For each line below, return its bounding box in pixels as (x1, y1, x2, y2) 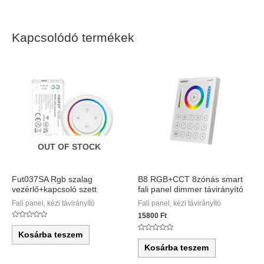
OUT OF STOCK (37, 143, 101, 152)
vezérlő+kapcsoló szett (12, 185, 97, 194)
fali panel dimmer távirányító (138, 185, 243, 194)
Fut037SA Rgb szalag (12, 175, 93, 184)
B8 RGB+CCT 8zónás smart (138, 175, 243, 184)
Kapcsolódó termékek (12, 31, 134, 45)
